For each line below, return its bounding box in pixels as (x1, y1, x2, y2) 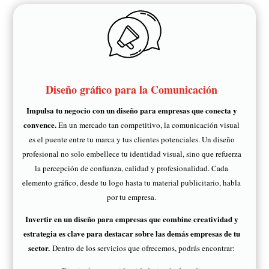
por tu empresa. (107, 192, 156, 203)
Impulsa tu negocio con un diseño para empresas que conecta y (26, 104, 237, 116)
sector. (28, 242, 52, 254)
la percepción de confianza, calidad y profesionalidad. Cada (35, 163, 228, 174)
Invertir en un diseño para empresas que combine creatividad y (25, 213, 238, 225)
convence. (23, 119, 56, 131)
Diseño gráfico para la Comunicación (46, 82, 217, 98)
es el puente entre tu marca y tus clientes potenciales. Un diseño (28, 134, 235, 145)
